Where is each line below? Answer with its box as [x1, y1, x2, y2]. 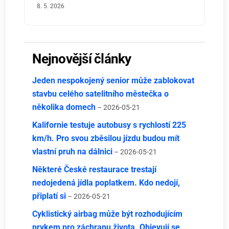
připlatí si [32, 191, 66, 201]
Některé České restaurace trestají [32, 164, 157, 174]
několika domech [32, 102, 96, 112]
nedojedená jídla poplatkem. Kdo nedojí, [32, 177, 180, 188]
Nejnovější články [32, 51, 131, 66]
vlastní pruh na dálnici [32, 146, 113, 156]
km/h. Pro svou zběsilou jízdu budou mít [32, 133, 180, 143]
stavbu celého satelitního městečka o [32, 88, 169, 99]
